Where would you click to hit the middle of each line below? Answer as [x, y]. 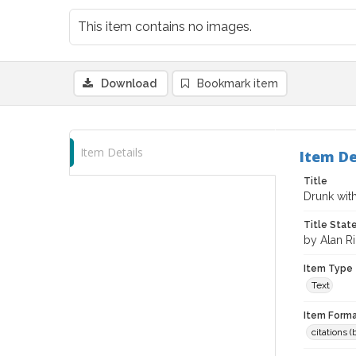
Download [129, 83]
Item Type [328, 269]
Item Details [112, 152]
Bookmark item [238, 83]
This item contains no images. [165, 27]
